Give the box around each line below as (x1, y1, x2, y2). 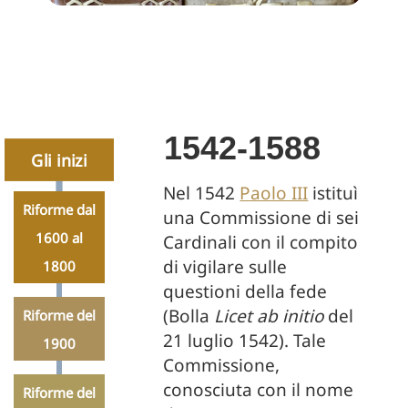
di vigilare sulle (163, 255, 288, 279)
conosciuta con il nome (163, 378, 354, 402)
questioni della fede (163, 280, 328, 303)
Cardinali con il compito (163, 230, 359, 254)
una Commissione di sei (163, 206, 360, 229)
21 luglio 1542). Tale (163, 329, 327, 352)
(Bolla (163, 304, 215, 328)
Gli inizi (31, 149, 87, 172)
